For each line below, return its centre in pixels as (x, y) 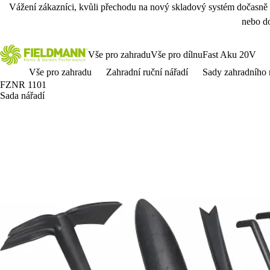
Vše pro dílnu (177, 55)
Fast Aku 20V (229, 55)
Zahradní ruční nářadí (147, 72)
